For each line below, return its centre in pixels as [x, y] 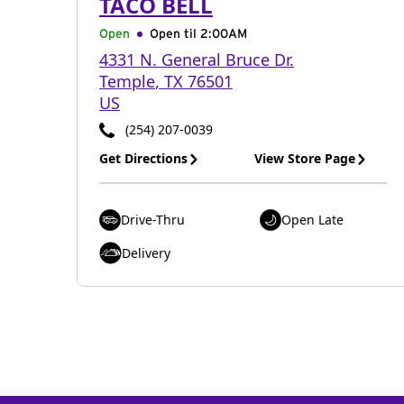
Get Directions [143, 158]
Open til [175, 34]
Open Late [312, 220]
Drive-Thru [153, 220]
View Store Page [305, 158]
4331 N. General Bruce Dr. [197, 60]
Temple [127, 81]
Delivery [146, 252]
